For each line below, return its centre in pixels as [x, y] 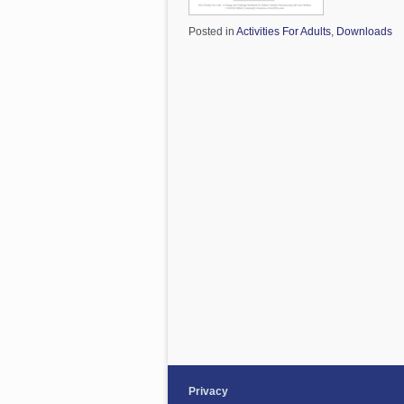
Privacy [208, 391]
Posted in [211, 32]
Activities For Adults [284, 32]
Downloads [364, 32]
